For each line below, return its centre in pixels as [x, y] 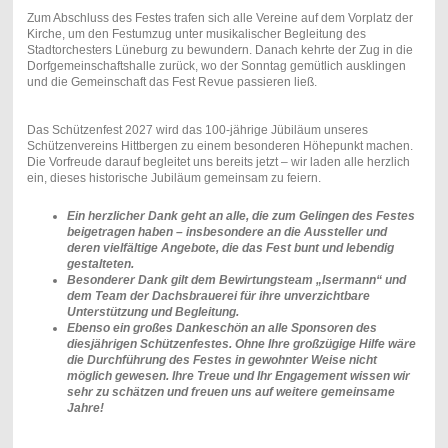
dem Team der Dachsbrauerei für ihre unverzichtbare [218, 295]
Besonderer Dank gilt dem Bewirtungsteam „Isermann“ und [236, 279]
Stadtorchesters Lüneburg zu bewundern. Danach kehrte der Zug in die [219, 49]
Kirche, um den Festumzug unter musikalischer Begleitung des [196, 33]
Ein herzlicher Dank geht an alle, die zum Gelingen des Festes [240, 215]
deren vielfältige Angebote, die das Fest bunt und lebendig [230, 247]
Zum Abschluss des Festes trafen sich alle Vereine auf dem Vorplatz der [219, 17]
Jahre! [85, 407]
